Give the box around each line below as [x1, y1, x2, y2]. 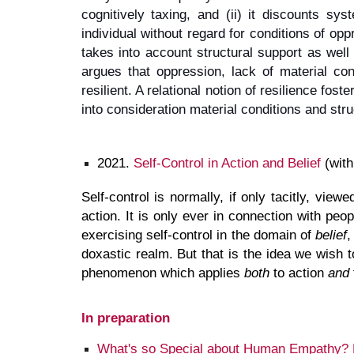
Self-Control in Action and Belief [133, 154, 321, 171]
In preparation [81, 309, 170, 326]
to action [269, 264, 328, 281]
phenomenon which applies [81, 264, 244, 281]
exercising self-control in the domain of [81, 226, 316, 243]
